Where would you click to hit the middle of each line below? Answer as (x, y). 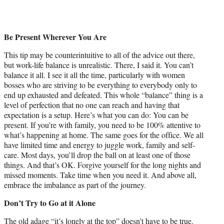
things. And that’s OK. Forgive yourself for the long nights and (102, 165)
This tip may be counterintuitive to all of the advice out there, (99, 55)
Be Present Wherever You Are (55, 37)
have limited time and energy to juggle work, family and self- (99, 145)
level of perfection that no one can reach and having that (92, 105)
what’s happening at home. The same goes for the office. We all (104, 135)
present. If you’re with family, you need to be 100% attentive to (102, 125)
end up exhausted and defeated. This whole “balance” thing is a (103, 95)
